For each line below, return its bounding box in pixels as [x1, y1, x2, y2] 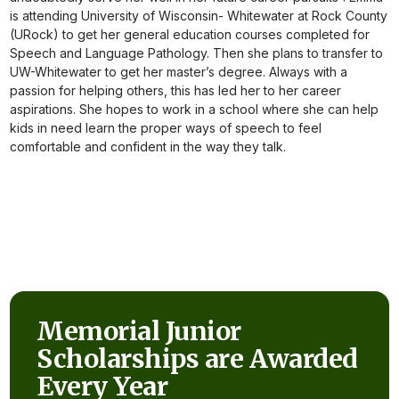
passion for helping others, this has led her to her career [10, 83, 342, 98]
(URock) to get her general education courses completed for [10, 27, 370, 42]
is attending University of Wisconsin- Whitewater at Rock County [10, 8, 388, 23]
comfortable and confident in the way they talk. [10, 139, 287, 154]
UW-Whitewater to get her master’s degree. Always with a [10, 64, 348, 79]
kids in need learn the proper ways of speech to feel [10, 120, 322, 135]
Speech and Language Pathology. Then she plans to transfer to [10, 45, 384, 61]
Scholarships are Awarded [37, 343, 358, 375]
